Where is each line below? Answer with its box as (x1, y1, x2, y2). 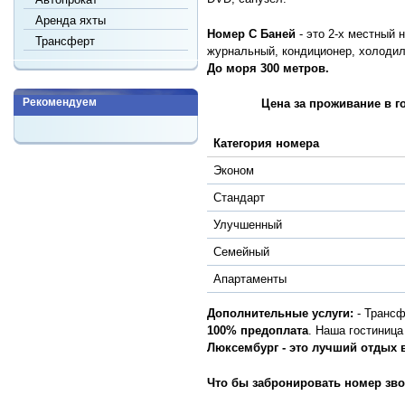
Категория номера (212, 137, 319, 150)
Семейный (212, 245, 269, 259)
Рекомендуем (23, 95, 97, 108)
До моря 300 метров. (207, 61, 329, 75)
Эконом (212, 164, 254, 177)
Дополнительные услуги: (207, 306, 353, 321)
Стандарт (212, 191, 265, 204)
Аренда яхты (35, 13, 107, 27)
